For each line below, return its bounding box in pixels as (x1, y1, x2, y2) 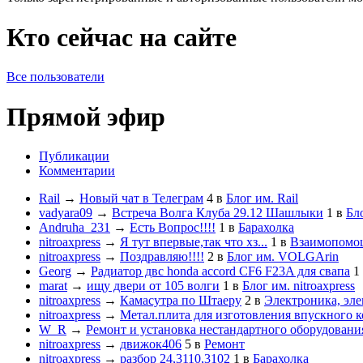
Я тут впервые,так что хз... (120, 234, 267, 249)
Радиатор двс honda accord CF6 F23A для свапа (91, 263, 350, 278)
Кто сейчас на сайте (6, 22, 237, 52)
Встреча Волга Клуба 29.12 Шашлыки (112, 205, 323, 220)
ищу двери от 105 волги (87, 278, 220, 293)
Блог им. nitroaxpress (242, 278, 355, 293)
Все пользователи (6, 70, 105, 84)
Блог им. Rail (226, 190, 298, 205)
